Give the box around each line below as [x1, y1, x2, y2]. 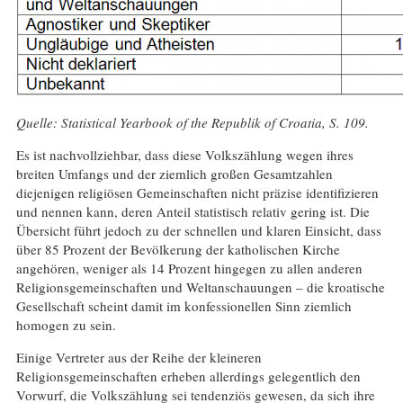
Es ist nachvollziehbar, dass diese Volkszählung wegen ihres [15, 146, 354, 165]
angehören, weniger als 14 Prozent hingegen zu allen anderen [15, 259, 363, 278]
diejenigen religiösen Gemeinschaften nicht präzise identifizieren [15, 184, 379, 202]
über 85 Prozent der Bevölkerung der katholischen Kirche [15, 240, 340, 259]
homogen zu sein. [15, 316, 116, 335]
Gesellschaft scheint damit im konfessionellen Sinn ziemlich [15, 297, 352, 316]
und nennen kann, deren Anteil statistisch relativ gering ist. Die [15, 202, 370, 221]
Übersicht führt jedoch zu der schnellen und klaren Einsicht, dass [15, 221, 381, 240]
